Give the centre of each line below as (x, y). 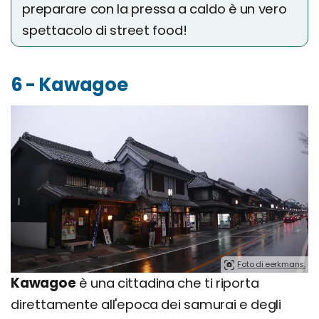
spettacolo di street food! (105, 31)
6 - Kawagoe (69, 85)
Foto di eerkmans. (271, 265)
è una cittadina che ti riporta (167, 283)
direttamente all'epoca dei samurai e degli (146, 305)
